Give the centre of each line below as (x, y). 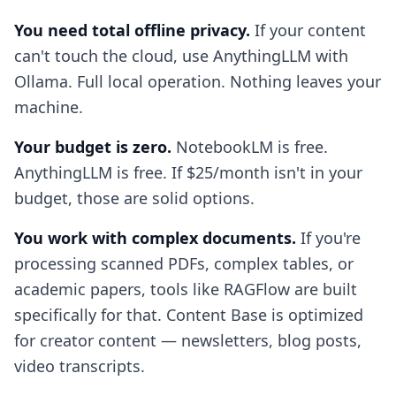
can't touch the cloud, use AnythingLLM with (181, 56)
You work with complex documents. (155, 238)
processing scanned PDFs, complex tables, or (184, 263)
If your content (308, 30)
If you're (328, 238)
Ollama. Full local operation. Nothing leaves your (198, 81)
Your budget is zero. (93, 147)
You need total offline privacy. (132, 30)
